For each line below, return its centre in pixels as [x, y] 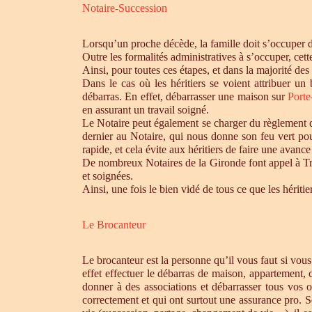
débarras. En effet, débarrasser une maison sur [185, 96]
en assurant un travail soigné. [147, 110]
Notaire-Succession [125, 8]
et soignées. [108, 176]
